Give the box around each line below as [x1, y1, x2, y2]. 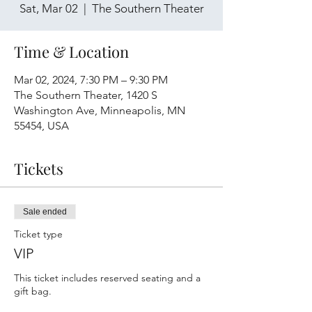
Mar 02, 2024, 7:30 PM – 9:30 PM [14, 73, 168, 86]
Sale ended [23, 207, 67, 217]
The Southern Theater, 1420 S [14, 88, 157, 102]
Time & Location [14, 41, 129, 62]
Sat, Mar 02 [19, 1, 78, 15]
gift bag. [14, 285, 52, 297]
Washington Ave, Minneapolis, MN [14, 104, 185, 117]
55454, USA [14, 119, 69, 132]
